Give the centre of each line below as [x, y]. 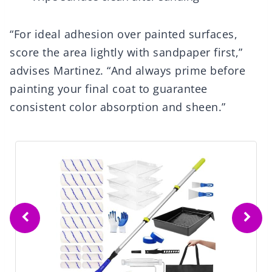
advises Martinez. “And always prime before [127, 71]
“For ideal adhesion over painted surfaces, [124, 34]
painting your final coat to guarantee [109, 89]
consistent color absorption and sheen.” [118, 107]
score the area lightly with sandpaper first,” [126, 53]
